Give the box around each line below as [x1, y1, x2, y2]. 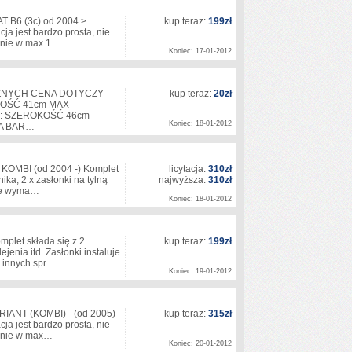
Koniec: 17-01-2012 [169, 47, 232, 55]
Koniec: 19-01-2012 [169, 267, 232, 275]
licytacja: [169, 163, 208, 174]
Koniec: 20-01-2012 [169, 339, 232, 347]
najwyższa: [159, 174, 208, 185]
